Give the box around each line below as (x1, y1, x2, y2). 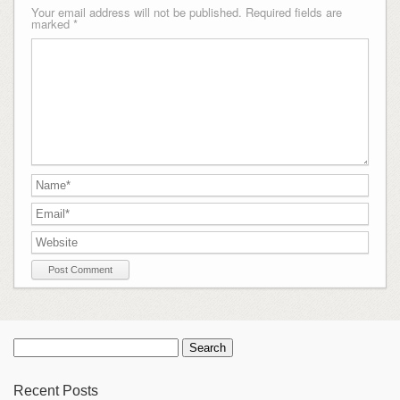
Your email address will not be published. (30, 3, 242, 21)
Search (12, 335, 49, 353)
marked (30, 14, 73, 32)
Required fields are (245, 3, 342, 21)
